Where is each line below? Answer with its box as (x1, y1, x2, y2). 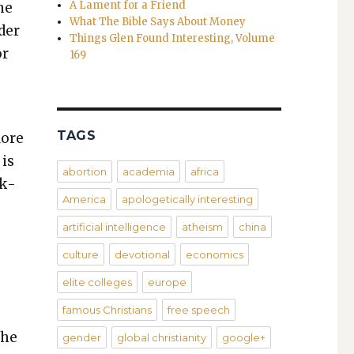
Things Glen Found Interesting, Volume (70, 32, 276, 46)
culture (62, 248, 99, 262)
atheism (181, 220, 223, 234)
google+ (221, 331, 265, 345)
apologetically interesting (121, 193, 253, 206)
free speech (167, 303, 230, 317)
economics (185, 248, 243, 262)
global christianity (116, 331, 206, 345)
